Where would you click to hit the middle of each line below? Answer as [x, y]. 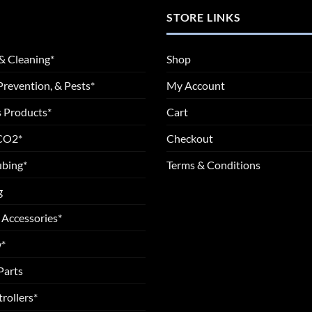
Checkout [190, 139]
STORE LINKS [204, 17]
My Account [196, 86]
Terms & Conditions [213, 165]
